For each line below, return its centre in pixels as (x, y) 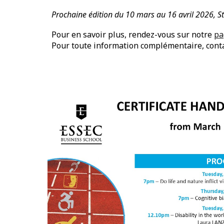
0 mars (142, 14)
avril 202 (193, 14)
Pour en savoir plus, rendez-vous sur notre (132, 34)
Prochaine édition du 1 (90, 14)
